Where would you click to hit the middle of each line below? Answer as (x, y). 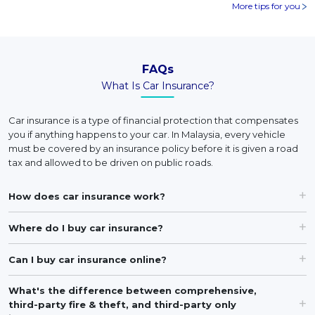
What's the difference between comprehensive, (133, 290)
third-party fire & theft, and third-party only (122, 304)
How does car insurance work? (87, 196)
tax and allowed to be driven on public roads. (111, 162)
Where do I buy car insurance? (86, 228)
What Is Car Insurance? (157, 86)
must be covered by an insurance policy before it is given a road (153, 148)
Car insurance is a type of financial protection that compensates (153, 120)
